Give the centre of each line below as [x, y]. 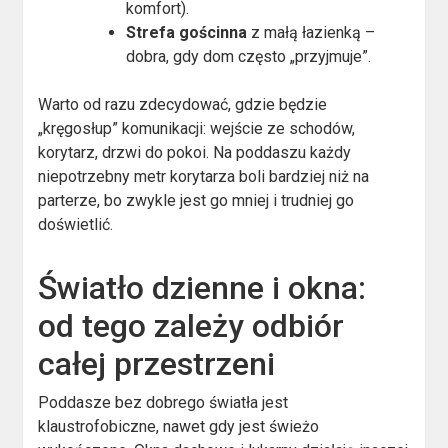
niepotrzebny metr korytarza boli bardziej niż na [204, 176]
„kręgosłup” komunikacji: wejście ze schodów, [197, 128]
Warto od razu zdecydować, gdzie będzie [183, 104]
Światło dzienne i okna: [202, 287]
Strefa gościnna [187, 32]
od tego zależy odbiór [191, 325]
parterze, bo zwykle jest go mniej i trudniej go [196, 200]
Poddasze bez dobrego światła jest [163, 402]
